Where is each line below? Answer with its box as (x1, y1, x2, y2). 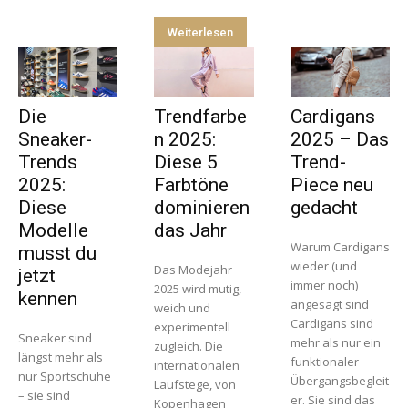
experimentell (154, 318, 231, 335)
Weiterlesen (168, 25, 234, 40)
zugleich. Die (154, 337, 224, 354)
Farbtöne (154, 173, 229, 196)
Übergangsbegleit (290, 372, 389, 389)
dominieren (154, 196, 250, 219)
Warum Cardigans (290, 238, 390, 255)
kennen (18, 287, 77, 310)
